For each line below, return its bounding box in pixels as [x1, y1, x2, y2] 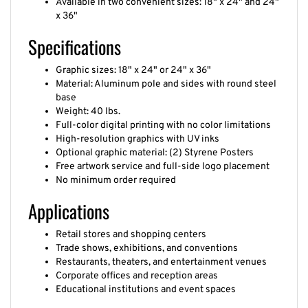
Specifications [28, 25, 121, 53]
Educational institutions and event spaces [56, 276, 236, 288]
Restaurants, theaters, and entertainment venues [56, 248, 267, 261]
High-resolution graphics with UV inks [56, 125, 219, 137]
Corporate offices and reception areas [56, 262, 218, 274]
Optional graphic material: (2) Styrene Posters [56, 139, 254, 151]
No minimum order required [56, 166, 176, 179]
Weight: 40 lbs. [56, 98, 120, 110]
